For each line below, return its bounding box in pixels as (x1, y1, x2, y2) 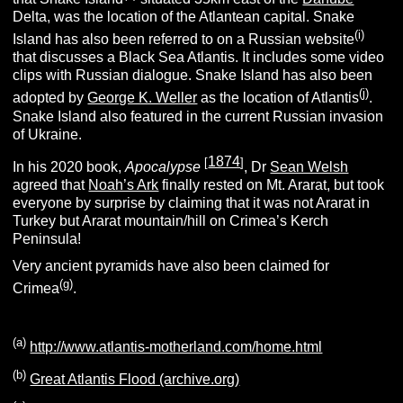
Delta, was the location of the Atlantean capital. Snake (13, 8, 355, 24)
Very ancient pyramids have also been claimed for (13, 257, 330, 273)
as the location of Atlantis (197, 90, 360, 106)
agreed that (13, 176, 89, 193)
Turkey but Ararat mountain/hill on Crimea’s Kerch (13, 212, 329, 228)
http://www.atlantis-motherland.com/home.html (30, 339, 323, 355)
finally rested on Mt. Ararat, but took (158, 176, 385, 193)
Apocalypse (125, 158, 201, 175)
